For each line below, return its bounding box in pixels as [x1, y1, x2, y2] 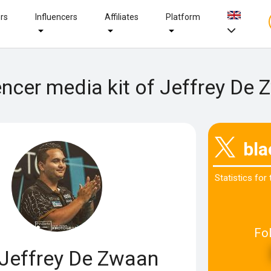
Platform [165, 11, 200, 22]
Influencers [34, 11, 77, 22]
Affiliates [104, 11, 139, 22]
